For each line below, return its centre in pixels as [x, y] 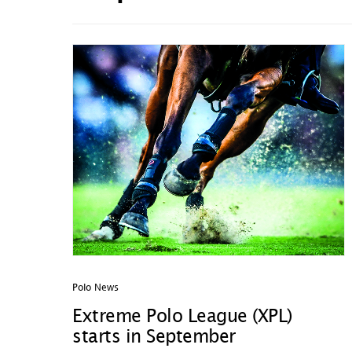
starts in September [154, 337]
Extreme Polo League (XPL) [182, 317]
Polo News [95, 288]
